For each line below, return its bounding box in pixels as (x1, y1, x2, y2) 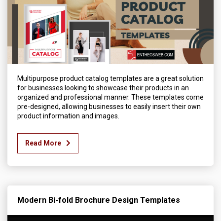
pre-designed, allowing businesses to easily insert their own (17, 103, 201, 111)
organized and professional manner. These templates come (17, 93, 204, 102)
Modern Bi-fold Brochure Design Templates (17, 195, 180, 205)
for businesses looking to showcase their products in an (17, 84, 189, 92)
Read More (25, 139, 61, 147)
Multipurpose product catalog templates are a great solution (17, 74, 204, 83)
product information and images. (17, 112, 119, 120)
